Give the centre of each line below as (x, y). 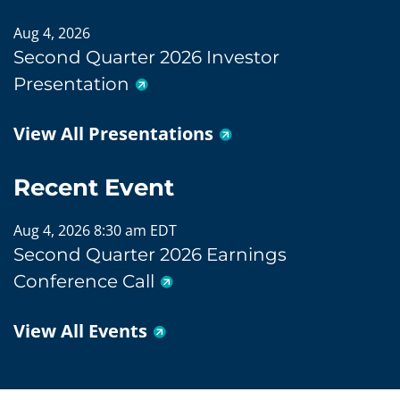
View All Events (80, 330)
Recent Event (94, 187)
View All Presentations (113, 133)
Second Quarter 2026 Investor (146, 57)
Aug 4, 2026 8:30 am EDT (95, 230)
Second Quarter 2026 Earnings (150, 254)
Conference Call (84, 281)
